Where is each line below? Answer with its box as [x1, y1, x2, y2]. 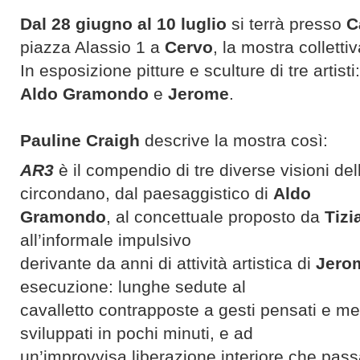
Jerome [168, 84, 229, 104]
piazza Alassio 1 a [20, 38, 165, 57]
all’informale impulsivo [20, 231, 191, 250]
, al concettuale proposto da [106, 207, 325, 227]
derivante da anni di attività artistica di [20, 254, 316, 273]
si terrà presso [227, 14, 346, 34]
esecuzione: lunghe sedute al [20, 277, 246, 297]
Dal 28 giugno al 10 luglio [20, 14, 227, 34]
